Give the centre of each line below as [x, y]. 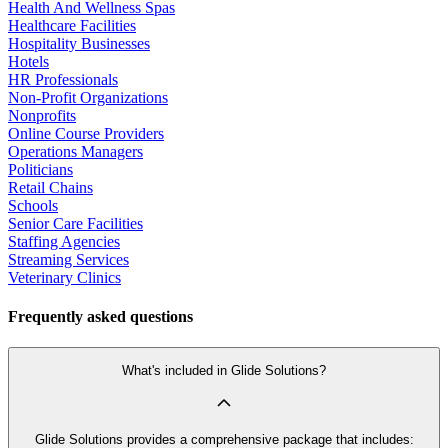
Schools [33, 205]
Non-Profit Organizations [88, 97]
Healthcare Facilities [72, 25]
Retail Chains [50, 187]
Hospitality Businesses [79, 43]
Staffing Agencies [64, 241]
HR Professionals [63, 79]
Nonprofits [42, 115]
